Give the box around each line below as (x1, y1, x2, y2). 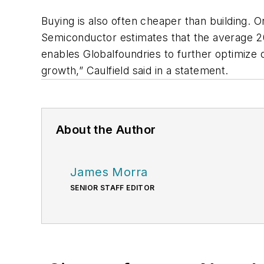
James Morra (70, 164, 148, 179)
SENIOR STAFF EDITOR (70, 183, 155, 192)
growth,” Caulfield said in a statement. (41, 64, 229, 77)
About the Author (56, 122, 156, 137)
